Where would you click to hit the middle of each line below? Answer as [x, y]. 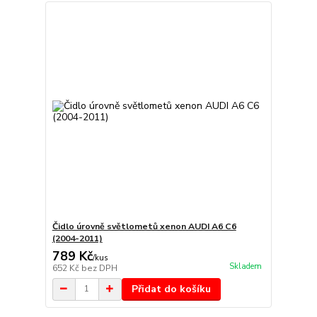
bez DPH [99, 268]
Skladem [245, 267]
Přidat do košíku [171, 289]
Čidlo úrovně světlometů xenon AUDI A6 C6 [144, 226]
